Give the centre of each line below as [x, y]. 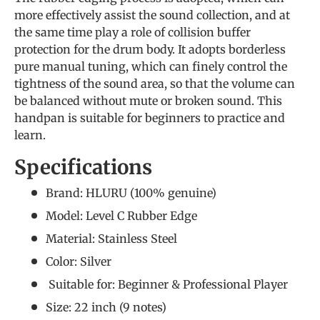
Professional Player [235, 284]
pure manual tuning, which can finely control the [151, 67]
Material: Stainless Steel [113, 238]
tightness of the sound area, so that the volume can [155, 84]
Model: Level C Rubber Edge [121, 215]
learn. [30, 135]
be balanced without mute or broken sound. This [148, 101]
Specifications [83, 168]
